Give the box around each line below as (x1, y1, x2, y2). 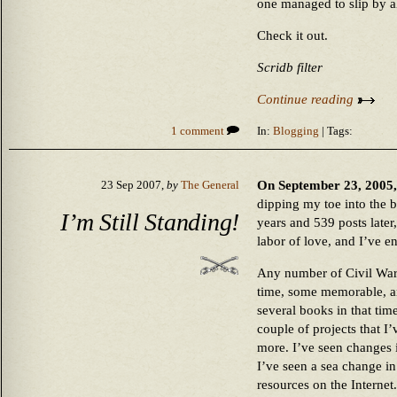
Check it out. (257, 28, 328, 43)
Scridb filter (257, 60, 323, 74)
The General (181, 179, 239, 191)
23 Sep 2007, (101, 179, 167, 191)
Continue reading (257, 92, 357, 106)
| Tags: (319, 125, 353, 137)
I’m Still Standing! (60, 207, 239, 236)
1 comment (171, 125, 227, 137)
